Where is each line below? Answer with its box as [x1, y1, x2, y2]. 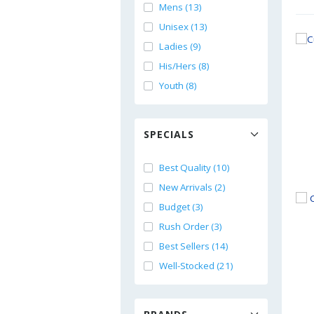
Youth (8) [159, 79, 197, 92]
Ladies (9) [159, 40, 201, 53]
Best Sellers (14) [159, 240, 228, 252]
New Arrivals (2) [159, 181, 226, 193]
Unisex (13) [159, 20, 207, 33]
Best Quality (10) [159, 161, 230, 174]
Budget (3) [159, 200, 203, 213]
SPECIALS [144, 128, 194, 141]
